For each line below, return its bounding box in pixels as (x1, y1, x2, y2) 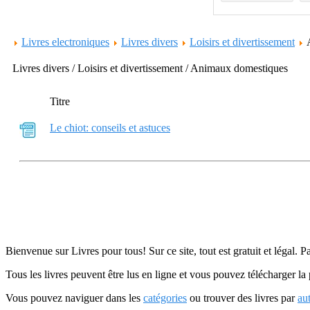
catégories (143, 292, 187, 304)
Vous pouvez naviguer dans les (6, 292, 143, 304)
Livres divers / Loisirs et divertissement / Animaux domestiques (12, 62, 291, 74)
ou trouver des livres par (187, 292, 298, 304)
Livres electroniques (21, 36, 109, 48)
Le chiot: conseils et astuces (50, 122, 170, 134)
